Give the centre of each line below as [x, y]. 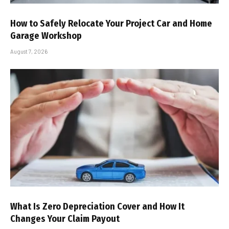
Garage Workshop [46, 36]
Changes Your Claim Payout [65, 219]
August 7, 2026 [29, 51]
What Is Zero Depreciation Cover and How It [97, 206]
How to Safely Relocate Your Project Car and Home [111, 24]
